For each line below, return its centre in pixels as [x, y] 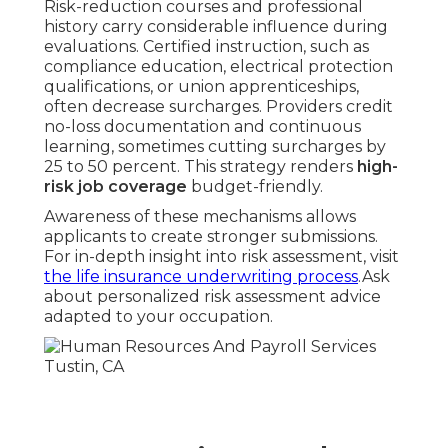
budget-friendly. [255, 187]
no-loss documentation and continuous [202, 127]
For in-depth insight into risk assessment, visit [221, 257]
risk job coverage [115, 187]
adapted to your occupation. [158, 317]
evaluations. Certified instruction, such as [206, 47]
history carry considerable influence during [216, 27]
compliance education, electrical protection [218, 67]
